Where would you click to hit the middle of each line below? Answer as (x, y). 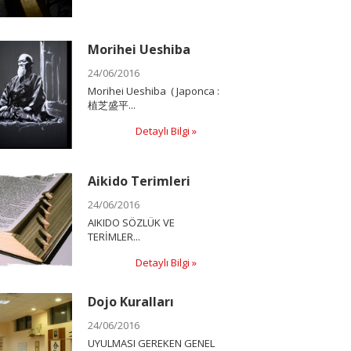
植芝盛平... (111, 105)
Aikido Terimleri (139, 181)
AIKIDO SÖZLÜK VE (131, 223)
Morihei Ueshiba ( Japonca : (153, 90)
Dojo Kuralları (130, 302)
